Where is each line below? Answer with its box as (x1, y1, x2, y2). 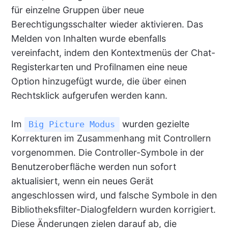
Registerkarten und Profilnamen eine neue (11, 62, 187, 73)
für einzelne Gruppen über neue (11, 5, 144, 16)
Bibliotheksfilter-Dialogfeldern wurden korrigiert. (11, 204, 216, 215)
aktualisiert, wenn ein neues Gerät (11, 176, 153, 187)
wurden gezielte (119, 119, 189, 130)
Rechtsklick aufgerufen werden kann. (11, 90, 167, 101)
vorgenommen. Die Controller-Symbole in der (11, 147, 204, 158)
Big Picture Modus (28, 119, 116, 130)
